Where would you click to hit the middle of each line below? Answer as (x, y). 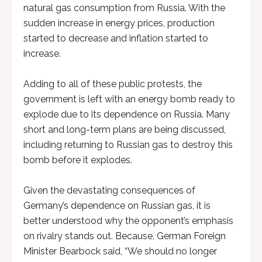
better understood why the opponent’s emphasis (128, 221)
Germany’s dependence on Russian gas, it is (117, 206)
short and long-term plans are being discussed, (125, 130)
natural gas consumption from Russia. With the (124, 8)
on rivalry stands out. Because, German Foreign (125, 236)
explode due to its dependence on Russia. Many (127, 114)
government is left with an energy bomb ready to (129, 99)
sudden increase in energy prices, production (119, 23)
